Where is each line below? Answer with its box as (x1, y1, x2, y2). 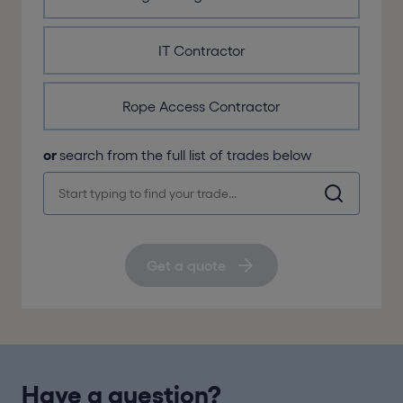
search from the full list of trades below (59, 147, 312, 164)
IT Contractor (157, 42, 246, 59)
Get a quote (147, 257, 226, 274)
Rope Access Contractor (122, 98, 281, 115)
